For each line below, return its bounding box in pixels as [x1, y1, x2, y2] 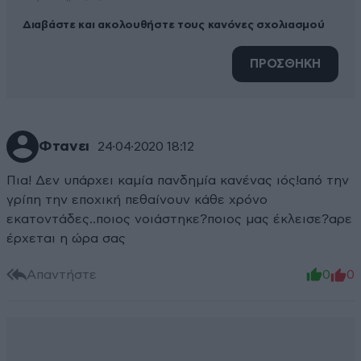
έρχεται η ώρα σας [6, 232, 126, 246]
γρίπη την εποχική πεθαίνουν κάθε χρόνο [6, 193, 268, 207]
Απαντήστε [27, 268, 97, 281]
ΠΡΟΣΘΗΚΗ [250, 58, 321, 71]
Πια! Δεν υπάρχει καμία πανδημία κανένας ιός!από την [6, 174, 349, 188]
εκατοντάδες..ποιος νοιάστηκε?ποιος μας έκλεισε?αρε [6, 213, 352, 226]
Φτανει [39, 139, 89, 155]
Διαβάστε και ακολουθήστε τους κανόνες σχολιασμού [23, 19, 325, 31]
